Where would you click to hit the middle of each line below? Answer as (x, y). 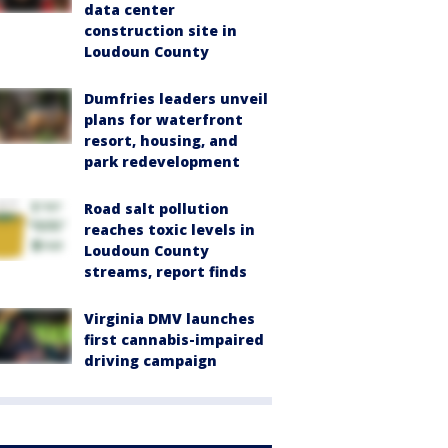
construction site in (160, 30)
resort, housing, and (161, 140)
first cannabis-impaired (174, 339)
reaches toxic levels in (169, 229)
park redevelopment (162, 161)
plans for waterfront (163, 119)
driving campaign (150, 360)
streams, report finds (165, 271)
